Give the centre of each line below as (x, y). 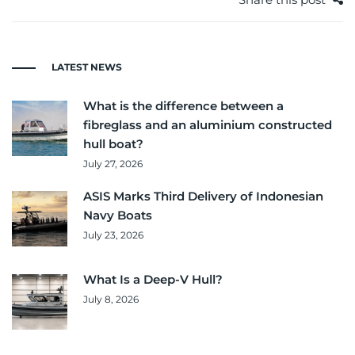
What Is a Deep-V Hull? (153, 280)
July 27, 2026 (113, 164)
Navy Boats (118, 216)
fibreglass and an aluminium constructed (208, 125)
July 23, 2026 (113, 235)
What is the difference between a (183, 106)
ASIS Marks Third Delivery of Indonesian (203, 197)
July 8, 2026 (111, 300)
